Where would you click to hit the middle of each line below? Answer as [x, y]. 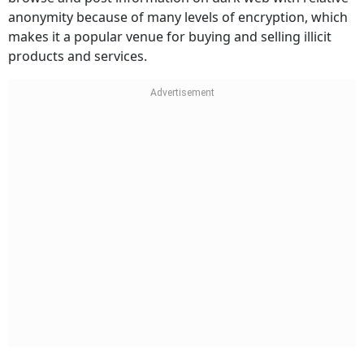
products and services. [78, 56]
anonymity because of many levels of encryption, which [178, 17]
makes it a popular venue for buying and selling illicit [170, 37]
